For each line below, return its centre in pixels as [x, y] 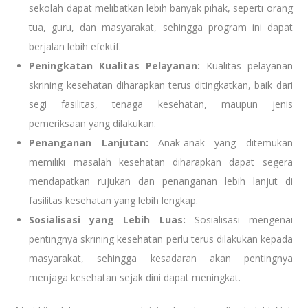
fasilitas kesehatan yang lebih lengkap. [114, 200]
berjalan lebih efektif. [75, 46]
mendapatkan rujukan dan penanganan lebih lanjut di [161, 181]
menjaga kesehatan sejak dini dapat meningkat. [135, 277]
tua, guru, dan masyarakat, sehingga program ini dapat [161, 27]
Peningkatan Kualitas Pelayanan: [114, 65]
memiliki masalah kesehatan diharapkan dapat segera [161, 162]
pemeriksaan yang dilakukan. [93, 123]
